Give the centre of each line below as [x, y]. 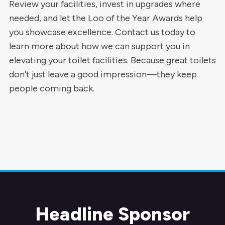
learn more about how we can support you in [99, 46]
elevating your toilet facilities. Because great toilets [112, 60]
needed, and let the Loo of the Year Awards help [105, 18]
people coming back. [51, 88]
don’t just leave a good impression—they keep [103, 74]
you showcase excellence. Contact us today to [102, 32]
